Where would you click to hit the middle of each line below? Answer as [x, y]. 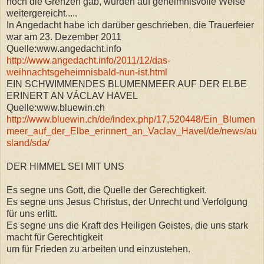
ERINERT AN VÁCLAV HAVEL [72, 95]
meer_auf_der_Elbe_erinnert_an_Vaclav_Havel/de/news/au [132, 131]
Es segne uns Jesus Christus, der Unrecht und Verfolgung [127, 202]
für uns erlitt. [32, 213]
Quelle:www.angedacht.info [64, 48]
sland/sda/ [28, 143]
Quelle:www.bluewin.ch [56, 107]
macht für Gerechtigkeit [55, 237]
